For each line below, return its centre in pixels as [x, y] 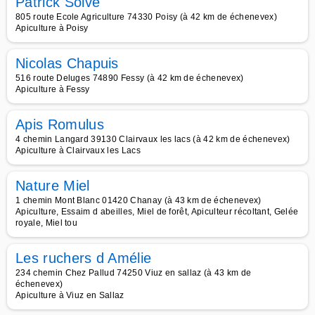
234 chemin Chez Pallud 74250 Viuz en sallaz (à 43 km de [134, 273]
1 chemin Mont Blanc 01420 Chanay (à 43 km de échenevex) [139, 200]
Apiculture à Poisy [52, 28]
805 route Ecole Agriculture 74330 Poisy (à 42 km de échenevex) [146, 17]
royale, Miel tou [47, 223]
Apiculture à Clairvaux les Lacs [78, 150]
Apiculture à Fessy [53, 89]
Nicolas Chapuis [67, 63]
